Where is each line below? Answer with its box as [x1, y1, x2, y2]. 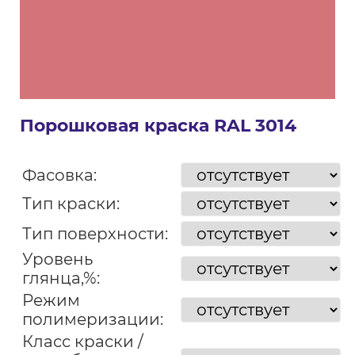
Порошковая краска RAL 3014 [19, 115, 296, 136]
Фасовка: [21, 166, 97, 185]
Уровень [21, 250, 93, 269]
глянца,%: [21, 269, 100, 288]
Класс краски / [21, 332, 143, 351]
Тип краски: [21, 194, 120, 213]
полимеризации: [21, 310, 163, 329]
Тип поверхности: [21, 224, 168, 243]
